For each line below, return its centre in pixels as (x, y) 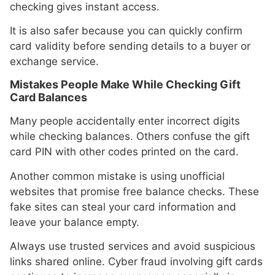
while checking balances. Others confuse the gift (130, 137)
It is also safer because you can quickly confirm (126, 30)
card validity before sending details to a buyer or (130, 46)
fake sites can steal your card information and (123, 207)
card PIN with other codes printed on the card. (124, 152)
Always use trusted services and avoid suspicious (133, 246)
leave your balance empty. (75, 222)
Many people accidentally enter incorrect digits (125, 121)
